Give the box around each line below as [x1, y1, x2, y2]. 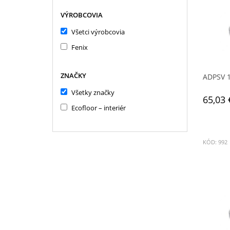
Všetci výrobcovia [71, 27, 125, 36]
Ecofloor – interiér [71, 103, 126, 112]
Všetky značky [71, 88, 114, 97]
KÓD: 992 [202, 138, 227, 146]
